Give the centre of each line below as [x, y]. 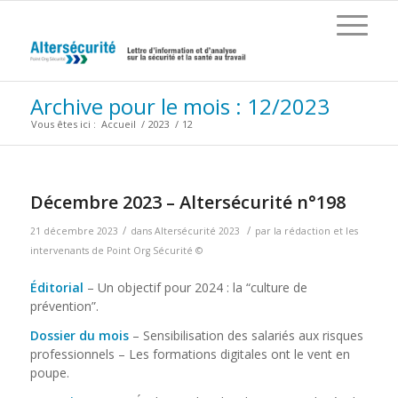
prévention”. [64, 306]
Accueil [118, 124]
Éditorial [56, 287]
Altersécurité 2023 [197, 231]
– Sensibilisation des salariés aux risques [246, 335]
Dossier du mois [79, 335]
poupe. [49, 372]
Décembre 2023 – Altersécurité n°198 [187, 202]
